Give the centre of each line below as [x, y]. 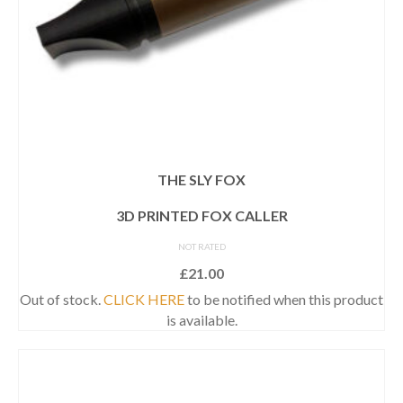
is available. [201, 319]
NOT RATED [201, 246]
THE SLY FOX [201, 179]
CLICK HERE [144, 299]
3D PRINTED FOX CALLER [201, 215]
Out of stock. [62, 299]
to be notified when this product [284, 299]
